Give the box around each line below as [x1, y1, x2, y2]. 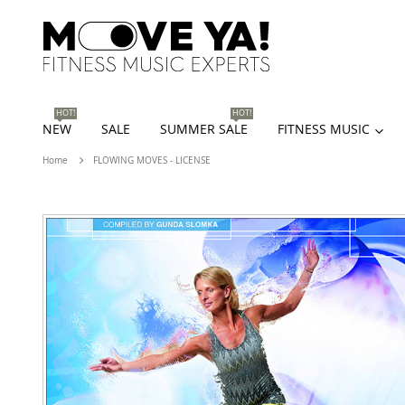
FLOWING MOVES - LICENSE [93, 155, 211, 167]
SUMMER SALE [160, 120, 248, 138]
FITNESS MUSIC [278, 120, 370, 138]
